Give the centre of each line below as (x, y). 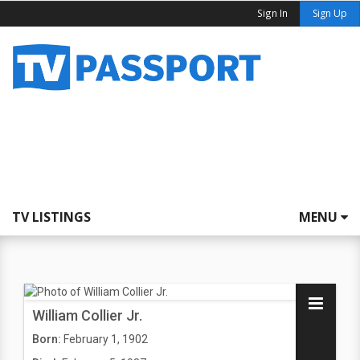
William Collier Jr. (87, 315)
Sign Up (330, 13)
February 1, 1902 (106, 339)
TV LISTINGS (51, 217)
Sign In (272, 13)
